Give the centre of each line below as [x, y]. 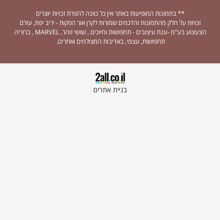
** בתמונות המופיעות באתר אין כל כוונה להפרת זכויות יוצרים [110, 13]
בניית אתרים [110, 90]
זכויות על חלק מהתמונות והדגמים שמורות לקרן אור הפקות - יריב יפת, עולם [110, 23]
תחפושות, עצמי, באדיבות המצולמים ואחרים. [110, 41]
